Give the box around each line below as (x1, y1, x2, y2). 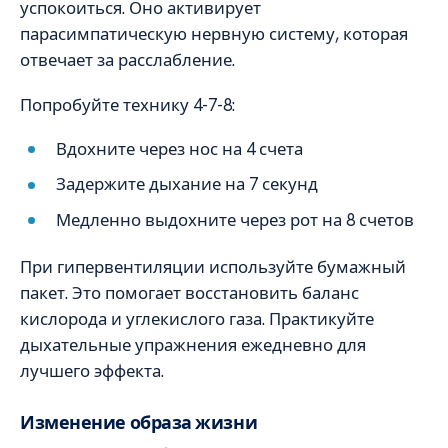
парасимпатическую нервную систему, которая (20, 23, 408, 46)
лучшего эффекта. (20, 359, 164, 382)
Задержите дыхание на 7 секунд (56, 173, 319, 196)
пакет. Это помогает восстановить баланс (20, 281, 359, 304)
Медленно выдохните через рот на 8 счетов (56, 208, 415, 231)
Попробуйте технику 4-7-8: (20, 93, 235, 116)
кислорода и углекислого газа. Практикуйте (20, 307, 374, 330)
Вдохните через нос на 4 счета (56, 138, 304, 161)
